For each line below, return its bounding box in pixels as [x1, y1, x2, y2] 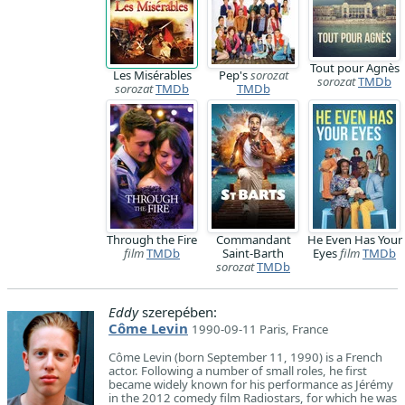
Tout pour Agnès [309, 60, 400, 76]
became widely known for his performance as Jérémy [108, 376, 393, 392]
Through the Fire [107, 231, 197, 248]
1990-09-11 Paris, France [192, 321, 328, 337]
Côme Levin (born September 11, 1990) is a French [108, 349, 382, 365]
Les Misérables [112, 67, 192, 83]
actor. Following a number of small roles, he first [108, 363, 367, 379]
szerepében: [138, 303, 217, 321]
